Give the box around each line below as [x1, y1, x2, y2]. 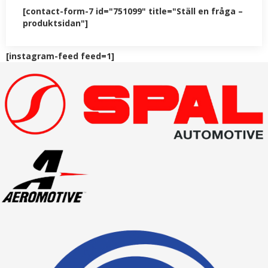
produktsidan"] [23, 17, 88, 29]
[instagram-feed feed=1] [6, 50, 114, 62]
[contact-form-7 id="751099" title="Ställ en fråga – [23, 5, 243, 17]
